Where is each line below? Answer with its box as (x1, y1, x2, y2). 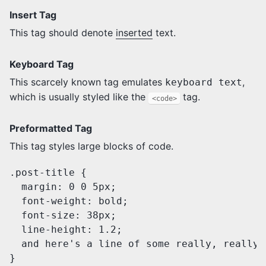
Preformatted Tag (9, 122, 92, 135)
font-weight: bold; (9, 195, 128, 207)
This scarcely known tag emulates (9, 76, 165, 88)
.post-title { (9, 167, 87, 179)
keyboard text (165, 77, 242, 88)
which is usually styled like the (9, 91, 148, 103)
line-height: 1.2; (9, 224, 122, 236)
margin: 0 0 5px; (9, 181, 116, 193)
